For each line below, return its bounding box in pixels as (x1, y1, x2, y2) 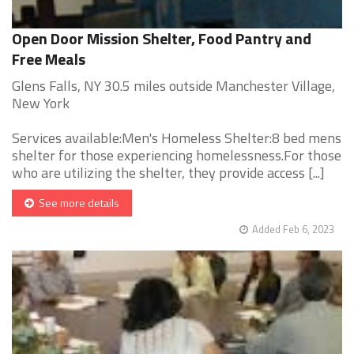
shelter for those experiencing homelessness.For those (12, 145, 341, 167)
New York (12, 92, 70, 115)
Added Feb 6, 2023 (252, 221, 334, 238)
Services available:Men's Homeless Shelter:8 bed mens (12, 127, 341, 149)
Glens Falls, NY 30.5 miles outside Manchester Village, (12, 75, 335, 97)
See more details (34, 194, 119, 212)
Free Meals (12, 47, 85, 72)
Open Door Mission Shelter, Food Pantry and (12, 26, 311, 51)
